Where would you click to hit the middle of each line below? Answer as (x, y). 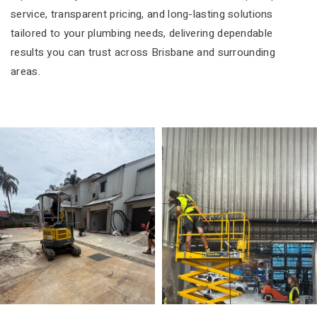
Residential (63, 282)
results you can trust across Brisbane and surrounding (143, 52)
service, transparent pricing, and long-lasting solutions (142, 14)
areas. (25, 71)
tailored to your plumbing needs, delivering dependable (142, 33)
